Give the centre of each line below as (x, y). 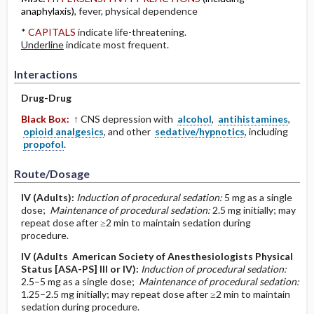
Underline (42, 44)
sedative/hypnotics (199, 131)
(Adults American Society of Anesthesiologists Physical (163, 256)
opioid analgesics (63, 131)
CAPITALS (52, 32)
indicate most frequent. (116, 44)
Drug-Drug (46, 97)
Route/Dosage (52, 173)
